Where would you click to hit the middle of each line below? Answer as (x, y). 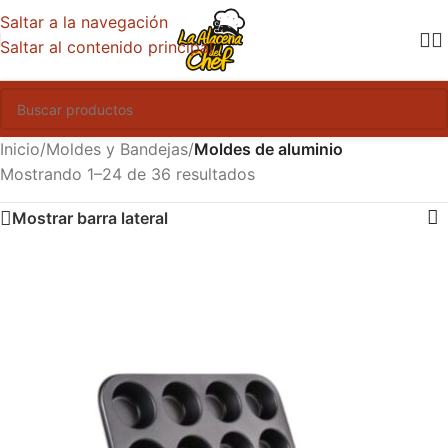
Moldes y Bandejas (117, 149)
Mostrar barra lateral (90, 218)
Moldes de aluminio (268, 149)
